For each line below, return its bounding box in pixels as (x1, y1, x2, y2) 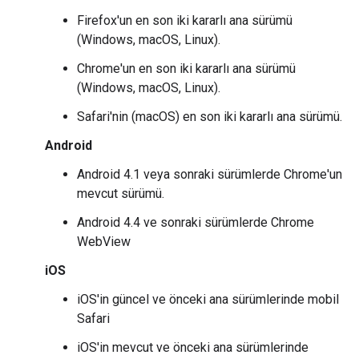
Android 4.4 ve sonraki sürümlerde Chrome (77, 215, 314, 230)
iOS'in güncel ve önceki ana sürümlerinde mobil (77, 292, 339, 307)
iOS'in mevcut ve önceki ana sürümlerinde (77, 340, 309, 355)
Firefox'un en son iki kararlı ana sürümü (77, 13, 292, 28)
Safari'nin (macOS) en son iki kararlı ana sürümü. (77, 109, 342, 124)
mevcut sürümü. (77, 186, 164, 201)
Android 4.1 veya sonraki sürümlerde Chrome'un (77, 167, 342, 182)
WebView (77, 234, 131, 249)
